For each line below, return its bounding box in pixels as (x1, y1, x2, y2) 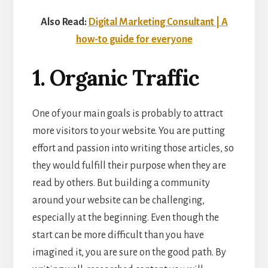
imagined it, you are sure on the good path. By (32, 246, 226, 258)
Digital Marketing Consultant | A (88, 16, 228, 28)
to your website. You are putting (87, 125, 225, 136)
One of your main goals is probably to (32, 108, 194, 119)
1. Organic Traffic (32, 63, 199, 92)
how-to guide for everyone (75, 33, 193, 45)
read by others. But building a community (32, 177, 210, 188)
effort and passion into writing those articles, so (32, 142, 234, 154)
